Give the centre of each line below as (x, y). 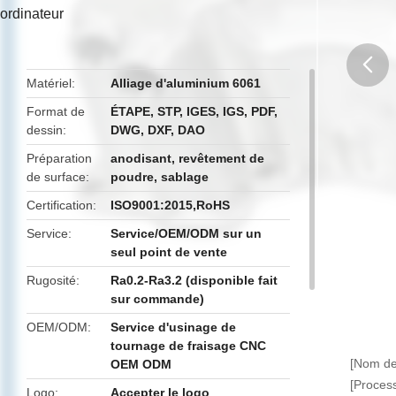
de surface (56, 177)
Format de (56, 111)
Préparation (59, 158)
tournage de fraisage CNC (189, 346)
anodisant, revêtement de (188, 158)
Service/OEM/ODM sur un (187, 233)
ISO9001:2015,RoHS (171, 205)
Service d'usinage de (174, 327)
